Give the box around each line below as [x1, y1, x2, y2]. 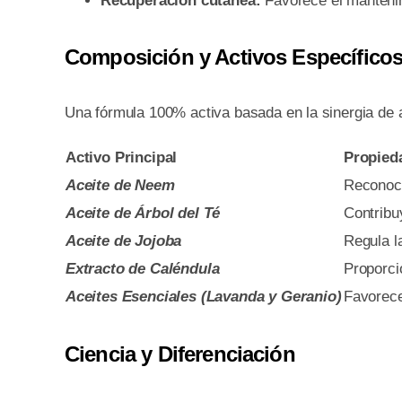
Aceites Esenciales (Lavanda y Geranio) [65, 288, 342, 306]
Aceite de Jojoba [65, 232, 182, 250]
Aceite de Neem [65, 177, 175, 195]
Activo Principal [65, 149, 178, 167]
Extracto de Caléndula [65, 260, 220, 278]
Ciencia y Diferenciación [64, 342, 295, 367]
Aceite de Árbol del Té [65, 205, 221, 223]
